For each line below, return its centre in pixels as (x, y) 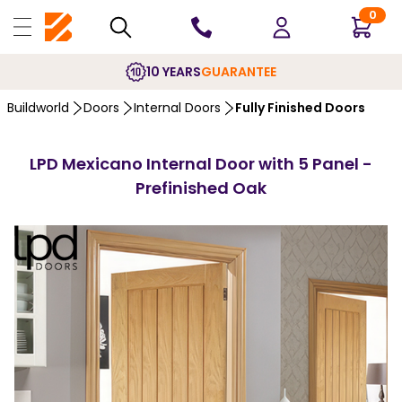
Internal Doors (177, 108)
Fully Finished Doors (300, 108)
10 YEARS (174, 71)
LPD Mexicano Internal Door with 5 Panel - (201, 164)
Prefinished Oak (201, 188)
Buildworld (38, 108)
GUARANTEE (239, 71)
